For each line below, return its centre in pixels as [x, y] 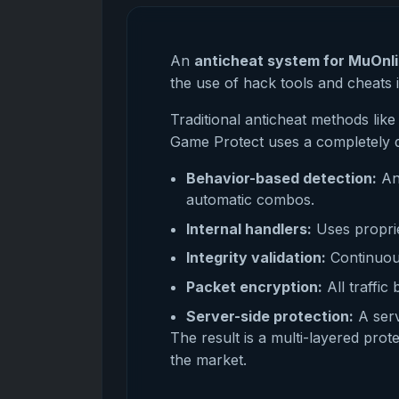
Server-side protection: [269, 316]
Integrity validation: [256, 258]
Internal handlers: [248, 228]
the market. [209, 359]
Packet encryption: [254, 287]
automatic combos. [250, 199]
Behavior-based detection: [281, 178]
